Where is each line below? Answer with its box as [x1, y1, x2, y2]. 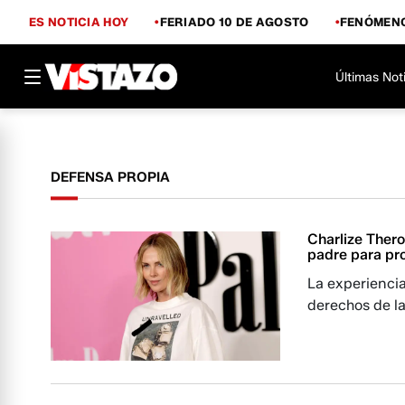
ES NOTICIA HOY [29, 14, 129, 29]
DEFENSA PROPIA [51, 169, 170, 185]
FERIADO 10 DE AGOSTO [159, 14, 309, 29]
